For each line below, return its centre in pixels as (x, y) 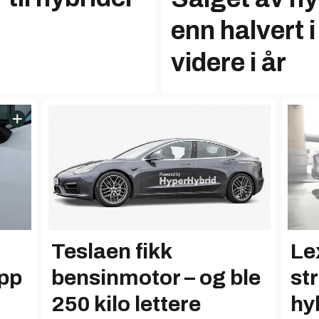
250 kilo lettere (126, 304)
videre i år (229, 63)
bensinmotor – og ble (156, 277)
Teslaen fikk (111, 251)
